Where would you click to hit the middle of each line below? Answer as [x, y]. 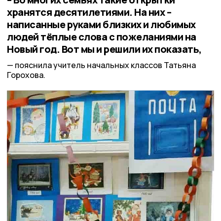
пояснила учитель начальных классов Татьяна [105, 65]
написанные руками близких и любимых [101, 24]
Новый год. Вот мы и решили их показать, [104, 49]
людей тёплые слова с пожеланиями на [102, 37]
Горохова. [26, 75]
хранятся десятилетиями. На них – [89, 12]
